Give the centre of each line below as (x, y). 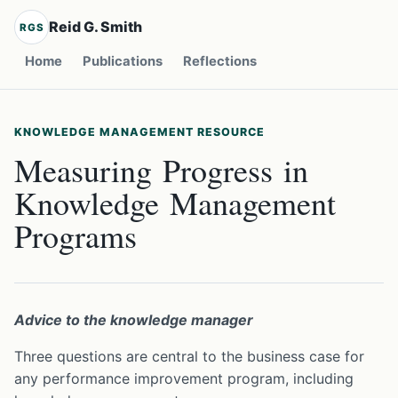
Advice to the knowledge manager (134, 319)
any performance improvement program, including (184, 378)
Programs (76, 235)
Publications (122, 62)
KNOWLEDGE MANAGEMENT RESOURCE (139, 132)
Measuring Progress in (161, 169)
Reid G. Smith (96, 27)
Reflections (219, 62)
